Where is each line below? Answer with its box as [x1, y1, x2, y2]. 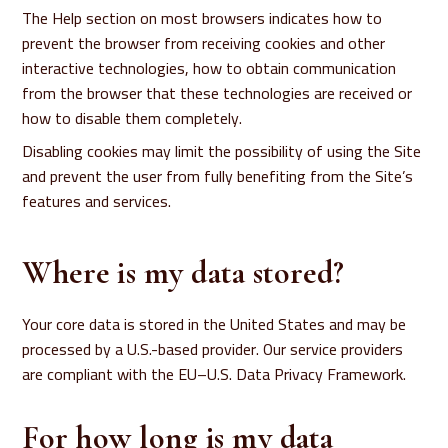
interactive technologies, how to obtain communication [22, 53, 397, 83]
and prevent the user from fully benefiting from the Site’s [22, 161, 414, 191]
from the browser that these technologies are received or [22, 78, 413, 108]
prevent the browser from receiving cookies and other [22, 28, 386, 58]
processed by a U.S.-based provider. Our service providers [22, 334, 404, 364]
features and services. [22, 186, 172, 216]
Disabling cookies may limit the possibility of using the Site [22, 136, 422, 166]
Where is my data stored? [22, 253, 345, 292]
